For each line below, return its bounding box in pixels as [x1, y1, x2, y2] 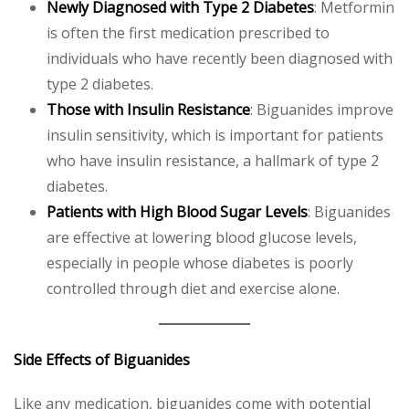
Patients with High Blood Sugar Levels [47, 201, 308, 222]
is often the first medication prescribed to [47, 22, 330, 43]
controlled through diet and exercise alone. [47, 278, 340, 299]
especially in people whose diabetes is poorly [47, 252, 353, 273]
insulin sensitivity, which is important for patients [47, 124, 383, 145]
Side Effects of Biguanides [14, 349, 190, 370]
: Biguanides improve [250, 99, 393, 120]
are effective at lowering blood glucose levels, [47, 226, 357, 247]
